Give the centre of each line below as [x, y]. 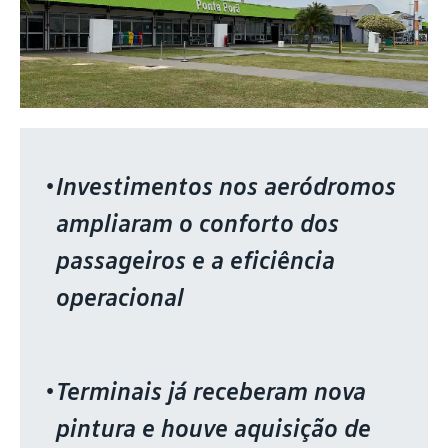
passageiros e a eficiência [195, 260]
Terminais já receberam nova [211, 391]
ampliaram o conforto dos [197, 223]
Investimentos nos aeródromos [226, 186]
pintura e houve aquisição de [213, 428]
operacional [123, 297]
